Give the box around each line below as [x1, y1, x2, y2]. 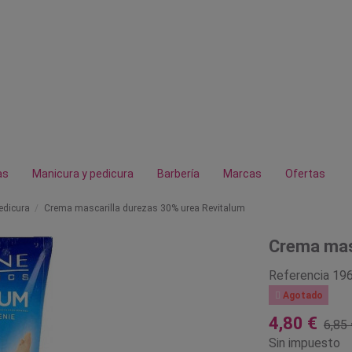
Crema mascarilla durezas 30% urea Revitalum [43, 203, 245, 214]
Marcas [223, 167, 262, 180]
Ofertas [285, 167, 325, 180]
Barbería [157, 167, 200, 180]
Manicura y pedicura [32, 167, 134, 180]
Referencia [268, 267, 329, 283]
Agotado [280, 289, 323, 301]
